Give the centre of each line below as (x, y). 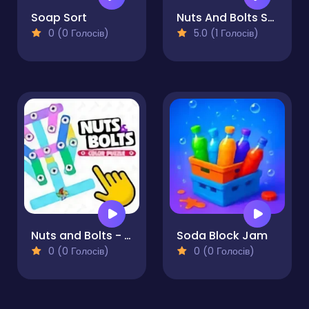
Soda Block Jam (222, 236)
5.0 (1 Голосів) (225, 33)
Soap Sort (59, 18)
